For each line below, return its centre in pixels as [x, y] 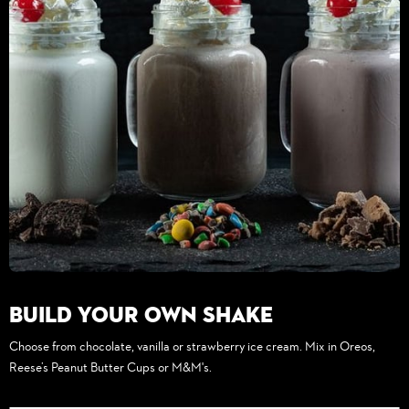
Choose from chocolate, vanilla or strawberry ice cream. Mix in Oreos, [192, 346]
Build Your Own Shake [141, 315]
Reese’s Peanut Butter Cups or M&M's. [110, 367]
